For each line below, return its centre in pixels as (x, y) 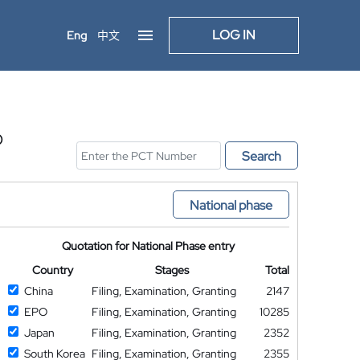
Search (262, 156)
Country (52, 270)
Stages (172, 270)
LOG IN (234, 35)
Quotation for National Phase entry (149, 246)
